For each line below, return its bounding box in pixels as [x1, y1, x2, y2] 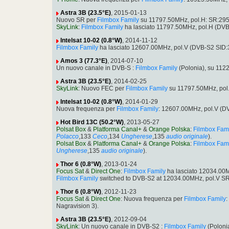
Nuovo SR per [56, 16, 97, 24]
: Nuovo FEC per [78, 85, 126, 93]
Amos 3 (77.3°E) [60, 57, 107, 65]
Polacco [56, 133, 79, 141]
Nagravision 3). [56, 202, 99, 210]
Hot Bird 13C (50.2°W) [60, 119, 124, 126]
